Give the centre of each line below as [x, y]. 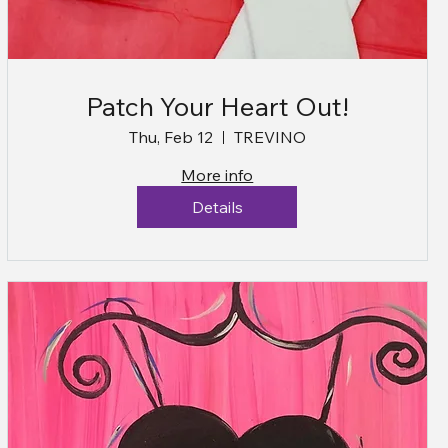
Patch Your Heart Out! [217, 107]
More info [217, 175]
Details [217, 207]
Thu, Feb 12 [170, 137]
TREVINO [269, 137]
